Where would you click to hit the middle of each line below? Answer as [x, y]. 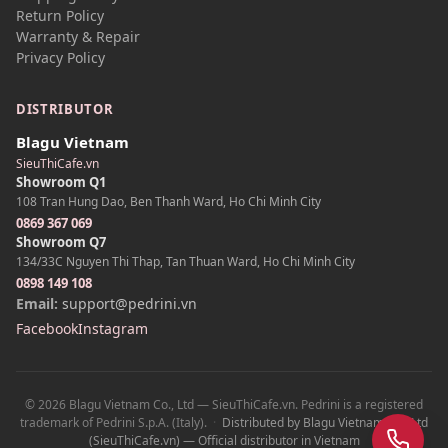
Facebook [47, 329]
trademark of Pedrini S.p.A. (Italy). [113, 423]
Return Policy [60, 16]
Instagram [113, 329]
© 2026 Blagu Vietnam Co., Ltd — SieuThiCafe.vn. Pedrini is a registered [224, 405]
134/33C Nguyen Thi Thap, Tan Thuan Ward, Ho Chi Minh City [185, 262]
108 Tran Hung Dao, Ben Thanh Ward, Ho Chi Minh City [168, 202]
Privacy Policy [60, 58]
